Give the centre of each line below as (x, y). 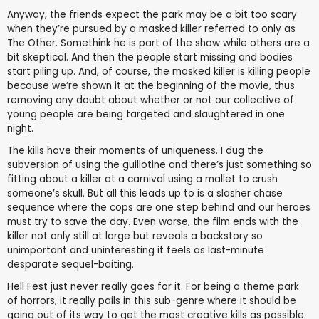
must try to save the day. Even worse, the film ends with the (153, 222)
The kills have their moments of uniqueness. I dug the (135, 151)
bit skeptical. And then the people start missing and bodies (150, 58)
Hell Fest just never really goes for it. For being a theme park (153, 287)
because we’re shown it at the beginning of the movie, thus (151, 86)
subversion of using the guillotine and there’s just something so (159, 165)
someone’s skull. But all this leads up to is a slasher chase (145, 194)
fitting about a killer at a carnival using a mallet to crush (142, 179)
